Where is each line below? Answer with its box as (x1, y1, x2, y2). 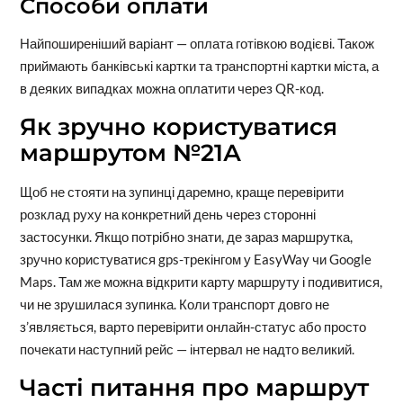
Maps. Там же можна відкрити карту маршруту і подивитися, (19, 273, 382, 290)
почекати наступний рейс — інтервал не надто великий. (19, 340, 354, 357)
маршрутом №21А (19, 138, 241, 167)
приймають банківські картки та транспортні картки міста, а (19, 57, 379, 74)
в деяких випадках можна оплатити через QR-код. (19, 79, 324, 96)
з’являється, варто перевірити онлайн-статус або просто (19, 318, 366, 335)
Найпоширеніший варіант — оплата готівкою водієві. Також (19, 34, 374, 51)
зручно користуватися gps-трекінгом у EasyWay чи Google (19, 250, 372, 267)
